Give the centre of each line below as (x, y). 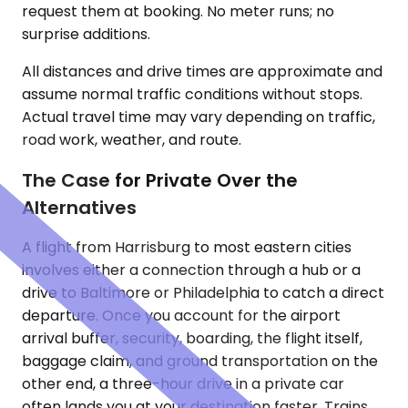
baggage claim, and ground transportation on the (200, 362)
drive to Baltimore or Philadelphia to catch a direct (203, 293)
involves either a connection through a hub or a (191, 270)
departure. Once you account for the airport (181, 316)
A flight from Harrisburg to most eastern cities (187, 248)
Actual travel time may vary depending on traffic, (199, 117)
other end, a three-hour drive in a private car (183, 384)
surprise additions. (86, 34)
